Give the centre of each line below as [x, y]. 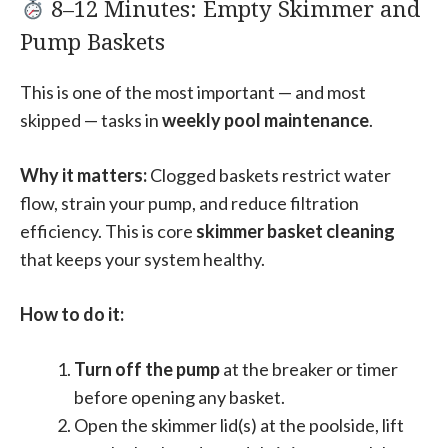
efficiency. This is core [108, 231]
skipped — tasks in [91, 120]
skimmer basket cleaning [295, 231]
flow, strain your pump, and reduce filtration [189, 203]
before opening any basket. [179, 397]
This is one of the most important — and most [193, 92]
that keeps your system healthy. [142, 259]
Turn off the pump [147, 369]
